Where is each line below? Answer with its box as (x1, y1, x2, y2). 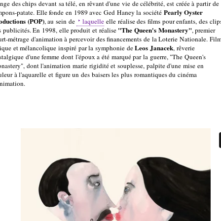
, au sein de (44, 16, 77, 26)
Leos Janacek (135, 42, 173, 53)
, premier (191, 25, 216, 35)
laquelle (82, 16, 105, 26)
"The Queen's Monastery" (118, 25, 192, 35)
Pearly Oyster (163, 7, 203, 17)
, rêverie (173, 43, 195, 52)
